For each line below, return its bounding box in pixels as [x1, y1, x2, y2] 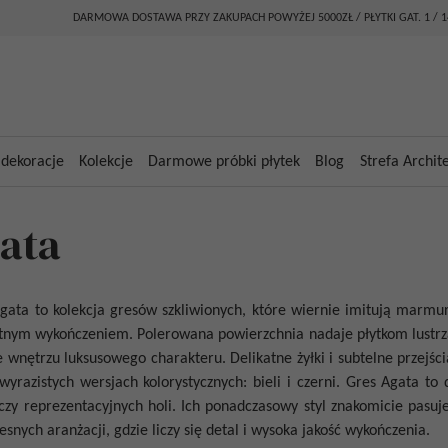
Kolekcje [79, 153, 134, 170]
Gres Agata [345, 375, 420, 391]
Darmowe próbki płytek [148, 153, 301, 170]
